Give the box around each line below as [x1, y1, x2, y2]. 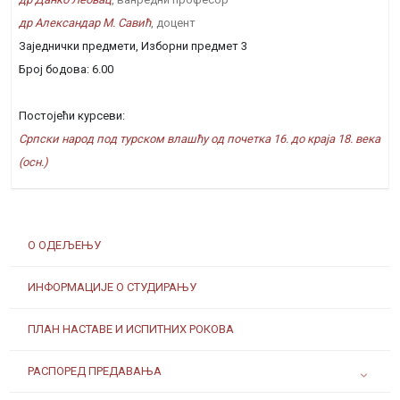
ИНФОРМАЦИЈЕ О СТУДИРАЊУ [28, 280, 196, 294]
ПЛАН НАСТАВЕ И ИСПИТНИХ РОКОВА [28, 322, 234, 336]
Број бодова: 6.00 [19, 62, 113, 76]
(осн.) [19, 155, 48, 169]
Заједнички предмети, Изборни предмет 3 [19, 39, 247, 53]
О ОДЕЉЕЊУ [28, 238, 101, 252]
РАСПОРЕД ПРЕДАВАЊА [28, 364, 162, 378]
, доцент [151, 16, 196, 29]
